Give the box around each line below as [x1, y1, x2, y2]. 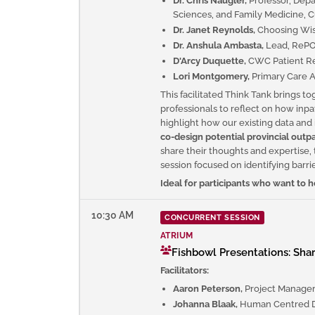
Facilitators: [160, 264, 209, 276]
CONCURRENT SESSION [165, 212, 260, 222]
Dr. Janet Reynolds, [173, 24, 255, 35]
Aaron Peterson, [173, 283, 243, 294]
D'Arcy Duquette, [173, 55, 246, 66]
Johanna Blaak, [173, 298, 238, 309]
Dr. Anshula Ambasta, [173, 39, 264, 51]
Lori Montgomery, [173, 70, 250, 82]
